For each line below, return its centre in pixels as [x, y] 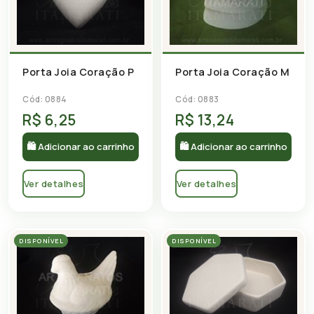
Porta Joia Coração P [78, 72]
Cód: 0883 [197, 100]
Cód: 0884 [45, 99]
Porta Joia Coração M [232, 72]
